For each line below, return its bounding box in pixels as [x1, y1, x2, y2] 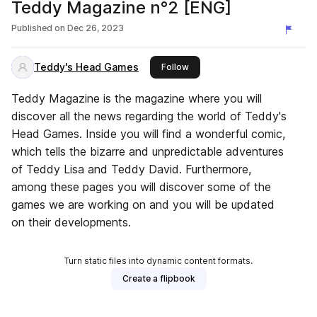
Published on [11, 23, 65, 33]
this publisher [188, 61, 245, 71]
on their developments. [11, 215, 131, 229]
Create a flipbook [122, 273, 195, 284]
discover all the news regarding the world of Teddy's [11, 109, 287, 123]
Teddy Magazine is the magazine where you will [11, 91, 262, 105]
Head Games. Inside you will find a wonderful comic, [11, 127, 285, 141]
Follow [161, 62, 189, 72]
